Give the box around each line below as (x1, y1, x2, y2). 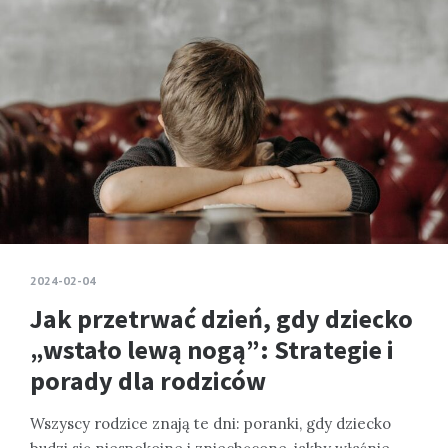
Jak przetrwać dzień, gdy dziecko (30, 302, 413, 336)
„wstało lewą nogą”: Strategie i (30, 333, 394, 367)
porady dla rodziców (30, 364, 266, 398)
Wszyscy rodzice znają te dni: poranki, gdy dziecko (30, 414, 391, 434)
